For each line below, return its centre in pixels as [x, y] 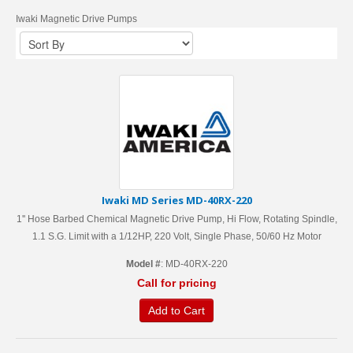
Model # [143, 264]
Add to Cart [176, 310]
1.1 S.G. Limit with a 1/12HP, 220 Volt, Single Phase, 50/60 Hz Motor [176, 236]
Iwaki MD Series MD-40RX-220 [176, 200]
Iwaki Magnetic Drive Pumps [76, 19]
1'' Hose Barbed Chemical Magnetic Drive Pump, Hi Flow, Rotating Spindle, [176, 219]
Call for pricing [176, 283]
